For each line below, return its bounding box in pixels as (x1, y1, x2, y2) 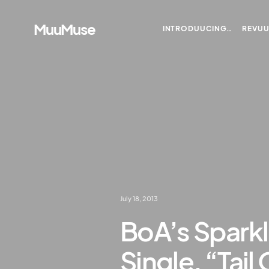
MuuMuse (34, 20, 95, 38)
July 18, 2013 (120, 195, 158, 203)
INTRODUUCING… (162, 24, 233, 33)
